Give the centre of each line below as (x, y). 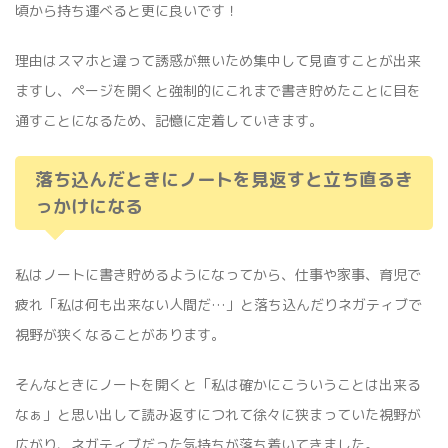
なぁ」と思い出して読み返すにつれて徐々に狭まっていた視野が (218, 415)
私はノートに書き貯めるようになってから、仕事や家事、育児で (218, 275)
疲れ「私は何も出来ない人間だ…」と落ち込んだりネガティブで (218, 305)
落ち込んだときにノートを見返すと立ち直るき (224, 180)
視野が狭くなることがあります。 (120, 335)
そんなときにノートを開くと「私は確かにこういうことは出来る (218, 385)
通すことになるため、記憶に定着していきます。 (169, 121)
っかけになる (89, 207)
